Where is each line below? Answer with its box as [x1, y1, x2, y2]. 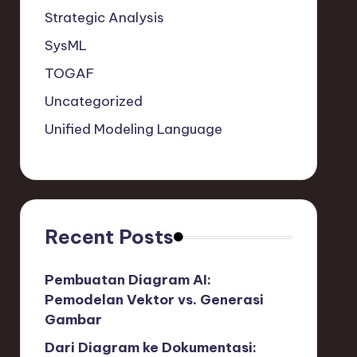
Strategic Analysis [44, 9, 164, 26]
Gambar [44, 311, 102, 328]
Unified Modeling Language [44, 120, 222, 138]
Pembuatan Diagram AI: [44, 271, 211, 288]
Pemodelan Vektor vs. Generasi [44, 291, 264, 308]
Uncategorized [44, 92, 143, 110]
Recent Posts [44, 225, 174, 249]
